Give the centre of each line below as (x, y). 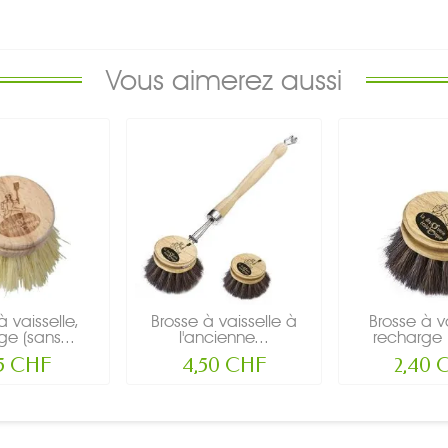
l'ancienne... (224, 336)
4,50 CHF (224, 365)
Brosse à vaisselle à (224, 320)
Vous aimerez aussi (224, 79)
